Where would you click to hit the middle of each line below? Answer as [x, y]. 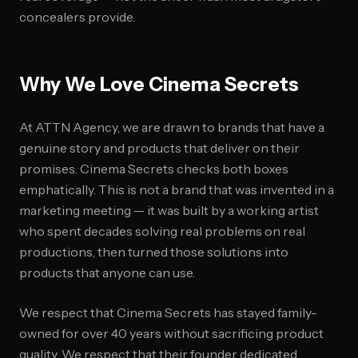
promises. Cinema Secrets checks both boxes [154, 169]
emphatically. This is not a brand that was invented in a [177, 189]
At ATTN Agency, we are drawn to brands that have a [172, 127]
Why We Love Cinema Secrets [159, 84]
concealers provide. [77, 17]
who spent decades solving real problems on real [162, 231]
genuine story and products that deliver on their [159, 148]
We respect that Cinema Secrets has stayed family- [168, 312]
